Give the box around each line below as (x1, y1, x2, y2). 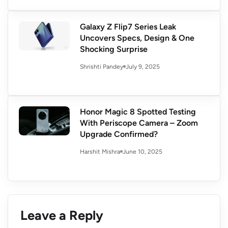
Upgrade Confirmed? (80, 129, 158, 139)
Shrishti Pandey (80, 63, 123, 71)
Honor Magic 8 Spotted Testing (80, 107, 196, 117)
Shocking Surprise (80, 44, 148, 54)
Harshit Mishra (80, 148, 120, 156)
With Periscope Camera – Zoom (80, 118, 198, 128)
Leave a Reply (20, 208, 103, 223)
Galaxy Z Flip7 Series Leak (80, 22, 176, 32)
